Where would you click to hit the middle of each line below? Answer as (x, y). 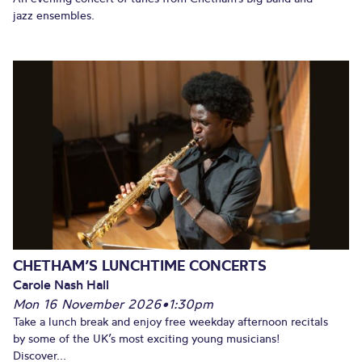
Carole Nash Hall (61, 284)
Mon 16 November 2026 (87, 303)
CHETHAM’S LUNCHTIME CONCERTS (140, 265)
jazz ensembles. (54, 15)
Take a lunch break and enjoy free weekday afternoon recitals (170, 321)
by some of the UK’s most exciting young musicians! (146, 338)
